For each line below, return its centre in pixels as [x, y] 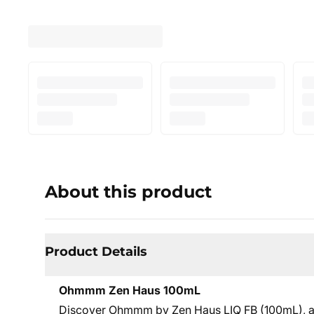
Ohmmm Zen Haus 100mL [130, 290]
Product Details [96, 252]
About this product [128, 192]
